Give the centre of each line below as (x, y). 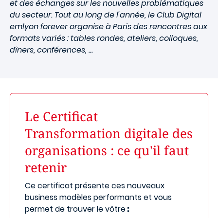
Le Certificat (61, 116)
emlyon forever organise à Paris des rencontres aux (109, 27)
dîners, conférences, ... (51, 50)
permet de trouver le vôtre (75, 209)
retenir (46, 167)
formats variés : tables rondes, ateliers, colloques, (104, 38)
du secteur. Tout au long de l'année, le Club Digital (106, 15)
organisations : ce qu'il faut (107, 150)
